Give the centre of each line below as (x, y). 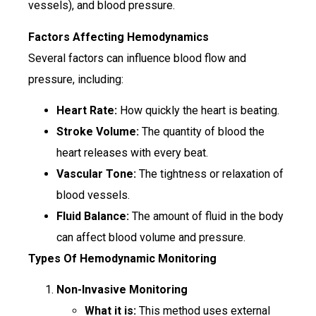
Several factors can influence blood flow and (137, 58)
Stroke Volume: (98, 131)
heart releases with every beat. (132, 152)
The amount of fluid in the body (206, 216)
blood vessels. (93, 195)
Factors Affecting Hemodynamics (119, 37)
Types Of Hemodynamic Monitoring (122, 258)
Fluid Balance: (93, 216)
